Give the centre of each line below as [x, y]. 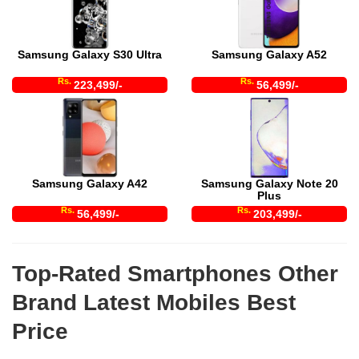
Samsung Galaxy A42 [90, 183]
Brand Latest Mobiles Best [154, 302]
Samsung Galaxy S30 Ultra [90, 54]
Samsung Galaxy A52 [269, 54]
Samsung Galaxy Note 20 [269, 183]
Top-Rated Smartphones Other [175, 273]
